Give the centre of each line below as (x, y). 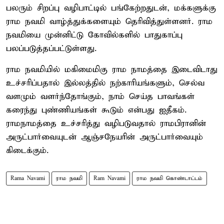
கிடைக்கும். (27, 150)
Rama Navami (28, 178)
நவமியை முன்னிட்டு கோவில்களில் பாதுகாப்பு (94, 35)
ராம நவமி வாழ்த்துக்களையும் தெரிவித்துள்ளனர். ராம (109, 21)
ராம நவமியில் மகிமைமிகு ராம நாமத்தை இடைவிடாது (112, 69)
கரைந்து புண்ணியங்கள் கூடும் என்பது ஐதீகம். (96, 110)
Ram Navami (109, 178)
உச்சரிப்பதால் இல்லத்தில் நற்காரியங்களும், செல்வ (105, 83)
